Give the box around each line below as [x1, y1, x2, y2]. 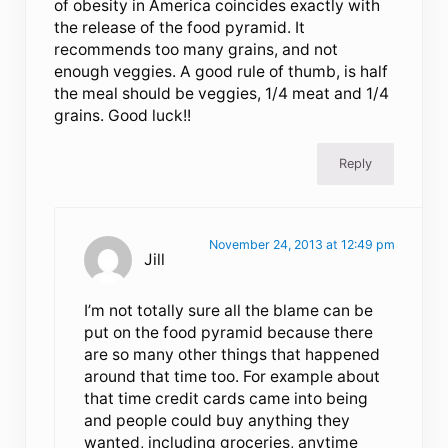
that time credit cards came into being [83, 388, 368, 408]
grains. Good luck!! [54, 106, 192, 126]
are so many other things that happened [83, 344, 380, 364]
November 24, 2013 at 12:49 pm [208, 236, 395, 252]
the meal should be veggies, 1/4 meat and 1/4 [54, 84, 390, 104]
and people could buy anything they [83, 410, 350, 430]
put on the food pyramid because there [83, 322, 373, 342]
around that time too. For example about [83, 366, 380, 386]
